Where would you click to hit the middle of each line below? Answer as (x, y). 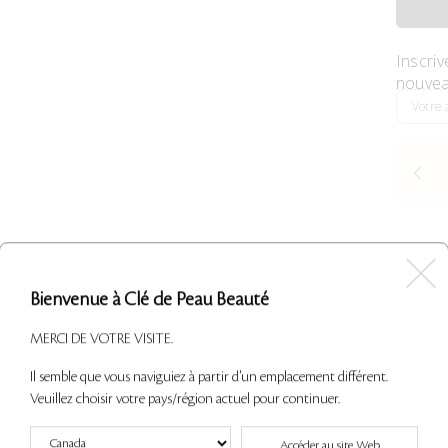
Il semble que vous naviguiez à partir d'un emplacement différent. (209, 376)
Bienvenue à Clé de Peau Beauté (149, 300)
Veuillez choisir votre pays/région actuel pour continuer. (185, 398)
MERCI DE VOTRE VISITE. (101, 338)
